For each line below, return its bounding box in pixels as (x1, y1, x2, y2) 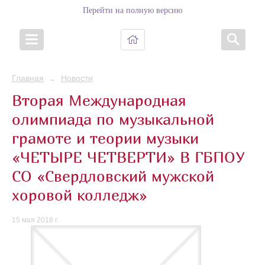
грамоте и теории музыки (12, 128, 199, 147)
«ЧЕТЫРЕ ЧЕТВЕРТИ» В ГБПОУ (12, 147, 245, 166)
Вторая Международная (12, 91, 186, 109)
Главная (12, 73, 44, 83)
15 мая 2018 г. (12, 216, 59, 225)
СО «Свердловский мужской (12, 166, 214, 185)
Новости (60, 73, 93, 83)
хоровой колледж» (12, 185, 147, 204)
